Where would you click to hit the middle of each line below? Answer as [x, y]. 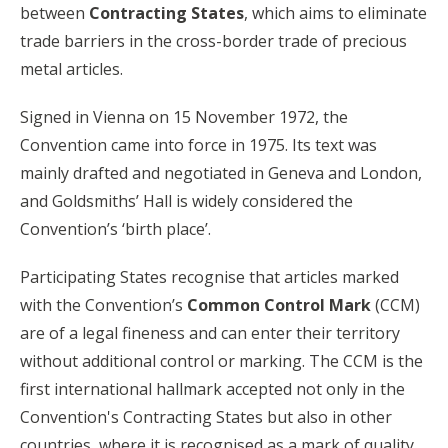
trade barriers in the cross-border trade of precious [213, 40]
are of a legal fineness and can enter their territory [210, 332]
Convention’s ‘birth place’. [115, 228]
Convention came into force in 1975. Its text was [198, 144]
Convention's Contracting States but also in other [206, 416]
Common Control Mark [279, 304]
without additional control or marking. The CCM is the [221, 360]
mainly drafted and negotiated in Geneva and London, [221, 172]
